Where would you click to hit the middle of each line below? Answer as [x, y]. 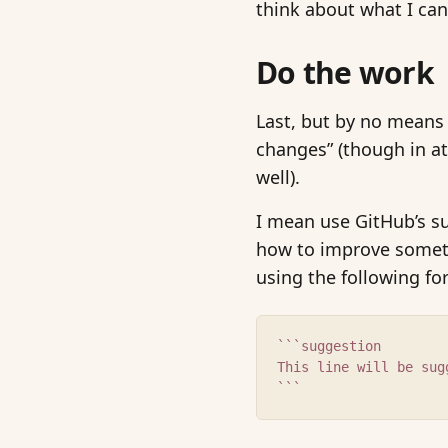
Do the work [345, 73]
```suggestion [329, 346]
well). [278, 177]
